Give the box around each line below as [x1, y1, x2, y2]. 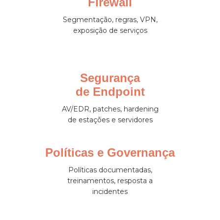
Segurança [80, 71, 140, 84]
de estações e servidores [67, 115, 153, 124]
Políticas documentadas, [68, 165, 152, 174]
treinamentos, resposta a [67, 176, 153, 185]
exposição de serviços [73, 26, 147, 35]
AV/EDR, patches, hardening [61, 105, 159, 113]
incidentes [92, 187, 128, 196]
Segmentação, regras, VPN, [62, 15, 158, 24]
